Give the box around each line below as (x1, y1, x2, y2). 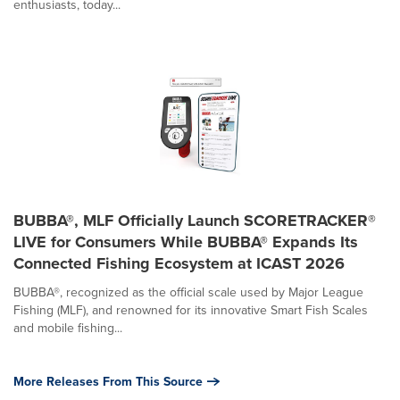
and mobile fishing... (13, 319, 122, 337)
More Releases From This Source (13, 372, 203, 391)
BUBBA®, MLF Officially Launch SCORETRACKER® (13, 209, 376, 233)
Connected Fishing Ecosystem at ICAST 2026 (13, 252, 345, 276)
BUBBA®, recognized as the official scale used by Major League (13, 283, 363, 302)
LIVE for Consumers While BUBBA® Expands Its (13, 230, 358, 254)
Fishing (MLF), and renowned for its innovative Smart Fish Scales (13, 301, 368, 320)
